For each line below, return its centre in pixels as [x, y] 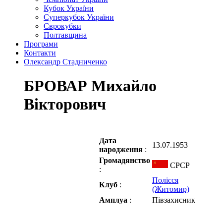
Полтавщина [65, 35]
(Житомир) [171, 189]
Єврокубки [62, 26]
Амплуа [114, 200]
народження [122, 149]
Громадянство [125, 160]
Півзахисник [174, 200]
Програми [41, 44]
